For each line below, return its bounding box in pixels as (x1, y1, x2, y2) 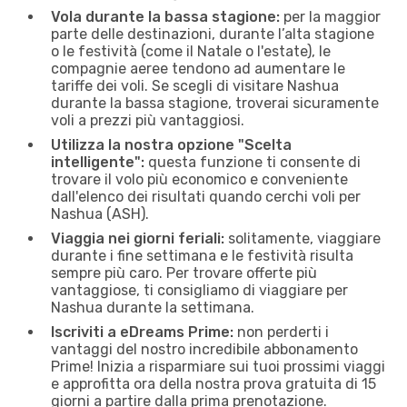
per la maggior (280, 7, 381, 25)
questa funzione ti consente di (144, 153, 361, 171)
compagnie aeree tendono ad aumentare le (51, 59, 345, 77)
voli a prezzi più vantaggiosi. (51, 111, 244, 129)
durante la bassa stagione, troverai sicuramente (51, 94, 379, 112)
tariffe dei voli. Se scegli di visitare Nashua (51, 76, 339, 94)
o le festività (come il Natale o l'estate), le (51, 42, 331, 60)
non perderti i (233, 323, 329, 341)
